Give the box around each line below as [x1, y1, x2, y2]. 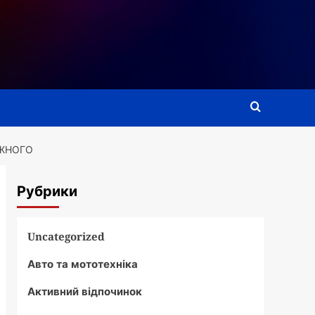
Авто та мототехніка [27, 257, 138, 271]
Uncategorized [27, 229, 105, 243]
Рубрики [16, 181, 77, 202]
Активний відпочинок [27, 284, 142, 298]
